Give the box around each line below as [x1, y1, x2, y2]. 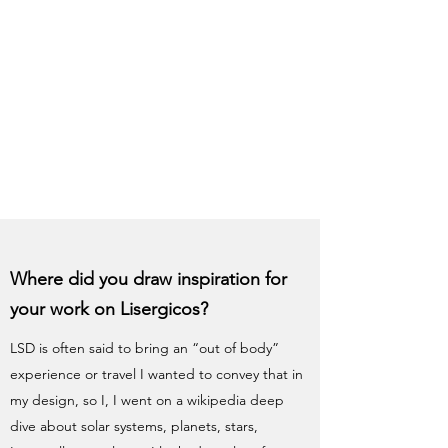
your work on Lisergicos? [10, 298, 208, 320]
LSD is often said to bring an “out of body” [10, 339, 279, 357]
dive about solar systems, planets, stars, [10, 417, 258, 435]
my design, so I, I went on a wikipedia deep [10, 391, 284, 409]
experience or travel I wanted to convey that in [10, 365, 303, 383]
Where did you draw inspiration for [10, 268, 287, 290]
